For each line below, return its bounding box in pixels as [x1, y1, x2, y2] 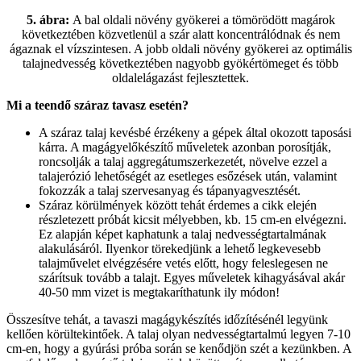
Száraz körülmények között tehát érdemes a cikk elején [39, 197, 317, 212]
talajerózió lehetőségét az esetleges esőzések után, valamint [39, 168, 337, 183]
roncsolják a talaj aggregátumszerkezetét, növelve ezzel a [39, 154, 327, 168]
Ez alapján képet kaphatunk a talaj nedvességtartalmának [39, 226, 326, 241]
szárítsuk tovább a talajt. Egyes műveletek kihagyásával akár [39, 270, 345, 284]
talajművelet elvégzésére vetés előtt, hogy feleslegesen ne [39, 255, 328, 270]
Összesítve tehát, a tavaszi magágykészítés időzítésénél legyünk [6, 312, 328, 326]
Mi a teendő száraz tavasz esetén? [6, 98, 189, 112]
